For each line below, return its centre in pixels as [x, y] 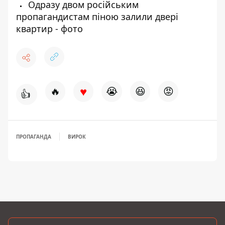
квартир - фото [49, 28]
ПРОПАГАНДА [34, 136]
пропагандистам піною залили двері [97, 16]
